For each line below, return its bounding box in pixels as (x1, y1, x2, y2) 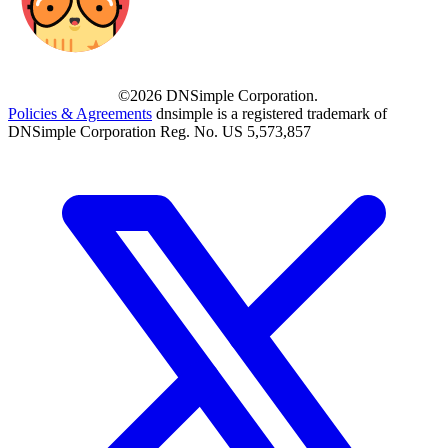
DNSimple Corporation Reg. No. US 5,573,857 (8, 123, 311, 141)
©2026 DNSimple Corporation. (118, 87, 318, 105)
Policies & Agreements (8, 105, 152, 123)
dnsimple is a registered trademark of (156, 105, 387, 123)
